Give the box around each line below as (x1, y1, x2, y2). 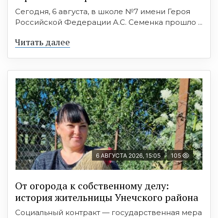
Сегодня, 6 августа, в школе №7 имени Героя (15, 6, 190, 16)
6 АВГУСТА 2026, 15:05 (96, 151, 161, 159)
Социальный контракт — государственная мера (15, 207, 202, 217)
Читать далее (15, 36, 70, 48)
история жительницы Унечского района (15, 190, 199, 204)
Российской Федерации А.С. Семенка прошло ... (15, 17, 202, 27)
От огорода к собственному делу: (15, 179, 169, 192)
